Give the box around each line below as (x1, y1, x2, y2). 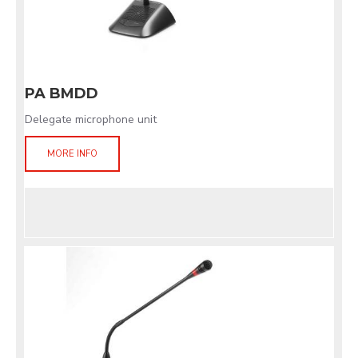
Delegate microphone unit (25, 112, 157, 127)
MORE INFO (42, 148, 102, 160)
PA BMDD (25, 85, 98, 102)
